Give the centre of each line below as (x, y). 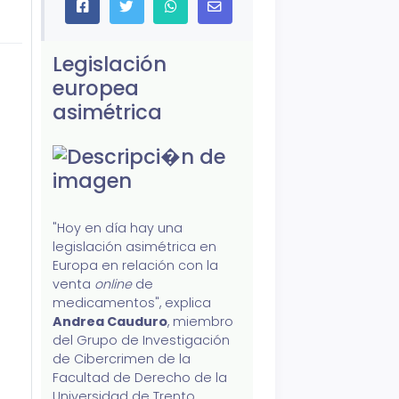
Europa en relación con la (136, 266)
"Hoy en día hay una (118, 228)
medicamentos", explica (132, 303)
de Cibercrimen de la (122, 359)
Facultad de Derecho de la (140, 378)
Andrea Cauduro (110, 322)
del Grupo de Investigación (142, 341)
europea (96, 89)
